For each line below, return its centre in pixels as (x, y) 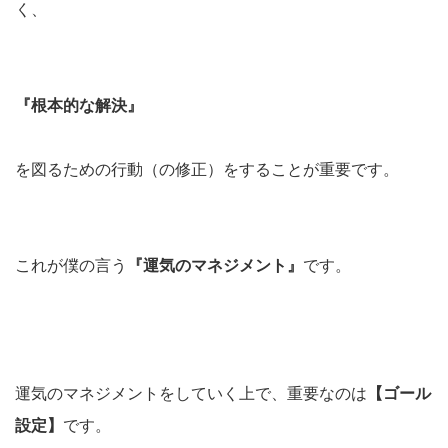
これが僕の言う (71, 265)
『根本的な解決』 (79, 105)
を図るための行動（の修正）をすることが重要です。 (207, 169)
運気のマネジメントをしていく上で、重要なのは (191, 393)
